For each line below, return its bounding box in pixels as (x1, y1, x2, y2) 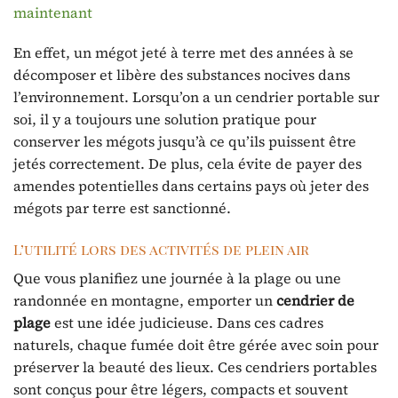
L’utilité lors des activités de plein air (13, 240, 309, 259)
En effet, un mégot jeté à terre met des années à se (13, 43, 354, 63)
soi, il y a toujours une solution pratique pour (13, 109, 316, 130)
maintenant (13, 2, 92, 22)
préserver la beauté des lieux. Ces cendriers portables (13, 357, 377, 378)
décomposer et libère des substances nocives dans (13, 65, 350, 85)
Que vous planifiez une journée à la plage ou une (13, 268, 341, 289)
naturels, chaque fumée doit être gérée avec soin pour (13, 335, 378, 355)
